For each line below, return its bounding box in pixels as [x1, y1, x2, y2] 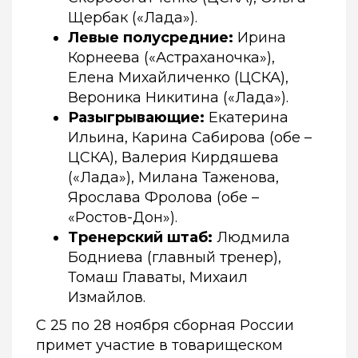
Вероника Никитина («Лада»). [68, 89, 288, 107]
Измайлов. [68, 288, 145, 307]
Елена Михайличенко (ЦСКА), [68, 69, 288, 87]
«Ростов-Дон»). [68, 209, 177, 227]
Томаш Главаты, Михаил [68, 268, 248, 287]
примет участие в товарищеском [36, 336, 283, 355]
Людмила [213, 229, 290, 247]
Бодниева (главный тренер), [68, 249, 281, 267]
